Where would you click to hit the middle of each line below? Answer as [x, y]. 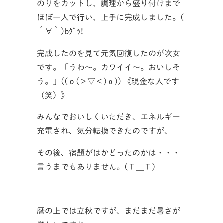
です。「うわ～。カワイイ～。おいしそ [109, 67]
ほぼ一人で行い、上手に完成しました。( [110, 17]
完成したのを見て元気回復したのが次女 [109, 53]
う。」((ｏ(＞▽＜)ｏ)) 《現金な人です [108, 81]
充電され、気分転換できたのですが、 [105, 131]
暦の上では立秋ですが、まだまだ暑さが [109, 210]
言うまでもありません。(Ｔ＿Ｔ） [98, 167]
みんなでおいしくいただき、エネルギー [109, 117]
